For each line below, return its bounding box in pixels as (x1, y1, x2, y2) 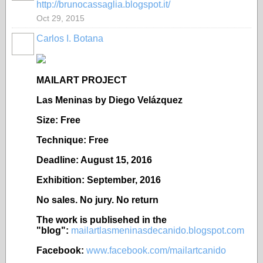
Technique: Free (36, 135, 109, 145)
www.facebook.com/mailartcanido (86, 245, 226, 255)
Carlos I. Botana (36, 33, 103, 43)
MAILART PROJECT (36, 75, 127, 85)
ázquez (151, 95, 183, 105)
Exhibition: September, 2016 (36, 175, 161, 185)
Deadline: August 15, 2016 (36, 155, 152, 165)
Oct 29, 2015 (36, 14, 85, 23)
